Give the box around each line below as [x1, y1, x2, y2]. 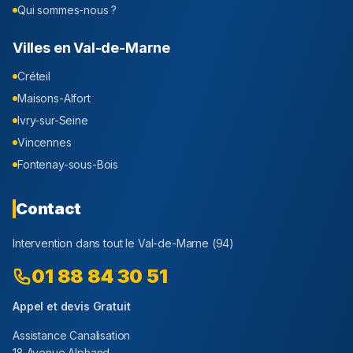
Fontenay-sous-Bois [17, 158, 119, 172]
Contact [16, 199, 81, 219]
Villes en [13, 39, 74, 57]
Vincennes [17, 136, 72, 150]
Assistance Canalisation [13, 329, 131, 343]
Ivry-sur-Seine [17, 113, 88, 128]
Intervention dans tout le [13, 236, 138, 251]
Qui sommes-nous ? [17, 3, 117, 17]
